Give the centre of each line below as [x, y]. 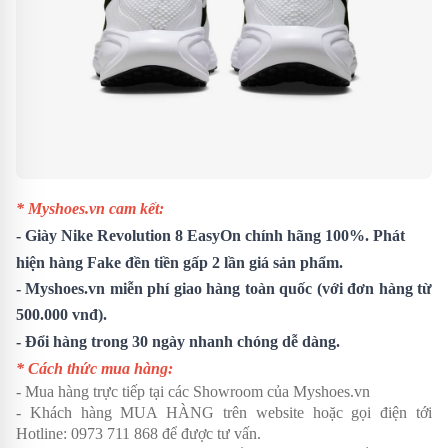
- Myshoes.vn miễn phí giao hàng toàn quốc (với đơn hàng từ [224, 288]
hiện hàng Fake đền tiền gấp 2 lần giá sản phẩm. [179, 262]
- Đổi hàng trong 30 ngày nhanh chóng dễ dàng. [178, 341]
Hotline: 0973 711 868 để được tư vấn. [138, 433]
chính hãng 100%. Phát [323, 235]
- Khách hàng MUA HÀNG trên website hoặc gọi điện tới [224, 412]
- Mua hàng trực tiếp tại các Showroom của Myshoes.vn [193, 391]
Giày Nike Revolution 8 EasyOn [133, 235]
